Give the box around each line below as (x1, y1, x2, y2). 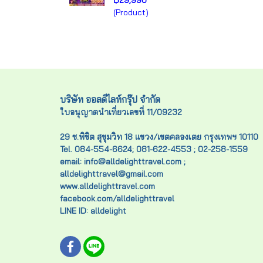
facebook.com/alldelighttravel (60, 193, 177, 204)
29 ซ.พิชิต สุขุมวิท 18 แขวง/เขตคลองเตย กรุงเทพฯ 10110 (60, 131, 258, 142)
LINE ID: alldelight (60, 205, 126, 216)
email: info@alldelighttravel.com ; (60, 156, 202, 167)
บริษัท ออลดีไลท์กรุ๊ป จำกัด (60, 93, 160, 105)
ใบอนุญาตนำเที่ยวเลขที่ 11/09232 (60, 107, 182, 117)
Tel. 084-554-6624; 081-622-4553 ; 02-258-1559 (60, 144, 248, 154)
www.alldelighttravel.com (60, 181, 160, 191)
